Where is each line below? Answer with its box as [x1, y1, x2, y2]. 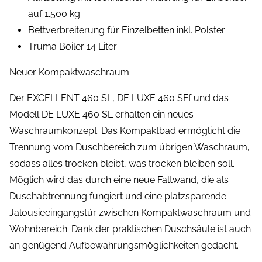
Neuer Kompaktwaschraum [9, 67, 129, 78]
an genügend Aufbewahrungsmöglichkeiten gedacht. [9, 240, 239, 251]
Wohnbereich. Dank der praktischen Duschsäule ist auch [9, 223, 251, 235]
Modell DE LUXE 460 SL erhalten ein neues [9, 109, 194, 120]
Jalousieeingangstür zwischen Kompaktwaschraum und [9, 207, 251, 219]
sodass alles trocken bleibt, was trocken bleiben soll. [9, 158, 235, 170]
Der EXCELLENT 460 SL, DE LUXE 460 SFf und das [9, 92, 229, 104]
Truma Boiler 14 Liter [28, 41, 117, 53]
